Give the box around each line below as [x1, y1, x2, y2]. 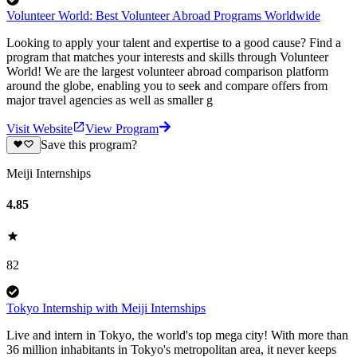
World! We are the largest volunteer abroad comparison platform [6, 64, 328, 78]
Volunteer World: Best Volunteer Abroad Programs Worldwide [6, 8, 320, 22]
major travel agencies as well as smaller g [6, 92, 213, 107]
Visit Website [6, 121, 73, 135]
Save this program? [40, 138, 137, 152]
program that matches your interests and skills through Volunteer [6, 49, 328, 64]
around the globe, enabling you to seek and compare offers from [6, 78, 328, 92]
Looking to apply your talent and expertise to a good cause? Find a [6, 35, 341, 49]
